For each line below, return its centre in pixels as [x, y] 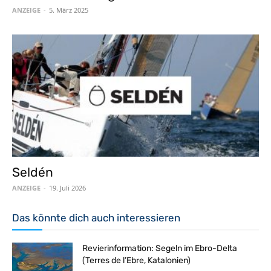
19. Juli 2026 [67, 188]
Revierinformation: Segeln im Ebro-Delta [160, 248]
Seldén [33, 172]
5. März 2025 [69, 10]
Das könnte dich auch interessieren [96, 217]
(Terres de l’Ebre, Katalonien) [136, 260]
